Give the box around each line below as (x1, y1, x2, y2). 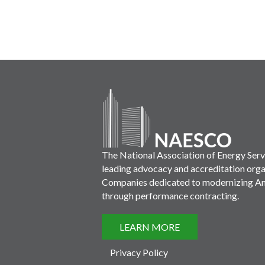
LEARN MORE (119, 221, 180, 232)
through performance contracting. (102, 190, 239, 201)
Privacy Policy (110, 247, 168, 258)
